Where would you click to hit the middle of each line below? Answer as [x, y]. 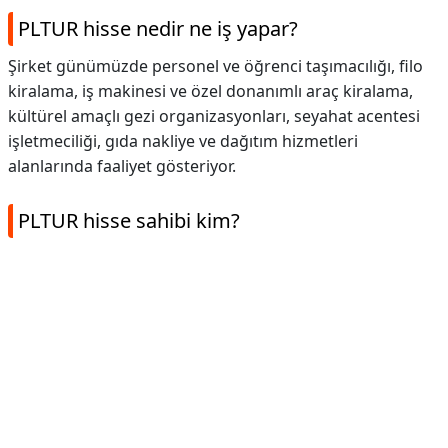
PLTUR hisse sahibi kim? [129, 220]
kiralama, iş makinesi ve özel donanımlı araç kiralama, [210, 91]
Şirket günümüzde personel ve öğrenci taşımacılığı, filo [215, 66]
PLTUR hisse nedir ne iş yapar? [158, 28]
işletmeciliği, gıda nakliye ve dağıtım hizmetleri [183, 141]
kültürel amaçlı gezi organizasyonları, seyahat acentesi [214, 116]
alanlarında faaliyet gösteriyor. [122, 166]
